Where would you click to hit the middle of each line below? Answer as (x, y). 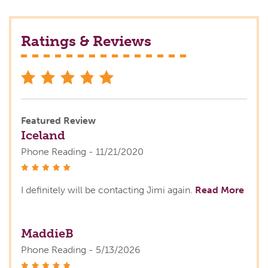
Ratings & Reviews (86, 41)
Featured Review (58, 121)
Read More (220, 190)
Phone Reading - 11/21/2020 (82, 152)
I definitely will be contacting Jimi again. (108, 190)
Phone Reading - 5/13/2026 (81, 250)
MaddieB (47, 234)
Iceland (43, 135)
